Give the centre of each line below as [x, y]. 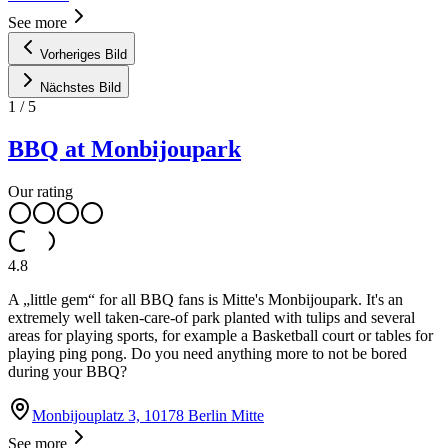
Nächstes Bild [80, 87]
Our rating [40, 191]
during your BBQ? [67, 371]
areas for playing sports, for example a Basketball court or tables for [220, 335]
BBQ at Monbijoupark [124, 148]
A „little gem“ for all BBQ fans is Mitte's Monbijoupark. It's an [205, 299]
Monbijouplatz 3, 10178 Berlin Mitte [148, 415]
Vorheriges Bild [83, 54]
